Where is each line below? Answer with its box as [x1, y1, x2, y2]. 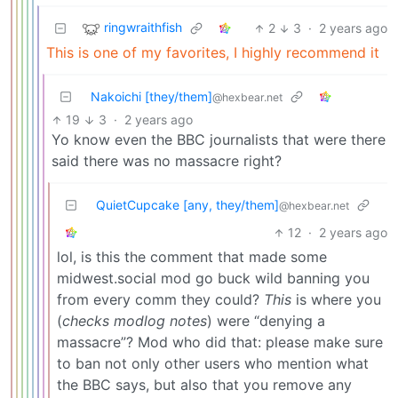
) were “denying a [207, 312, 325, 330]
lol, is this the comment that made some [57, 248, 327, 267]
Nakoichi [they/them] [91, 89, 212, 105]
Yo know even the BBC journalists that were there [52, 131, 386, 149]
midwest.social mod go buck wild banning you [57, 269, 370, 288]
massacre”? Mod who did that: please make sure [57, 333, 383, 352]
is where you [291, 291, 381, 309]
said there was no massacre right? [52, 152, 282, 171]
